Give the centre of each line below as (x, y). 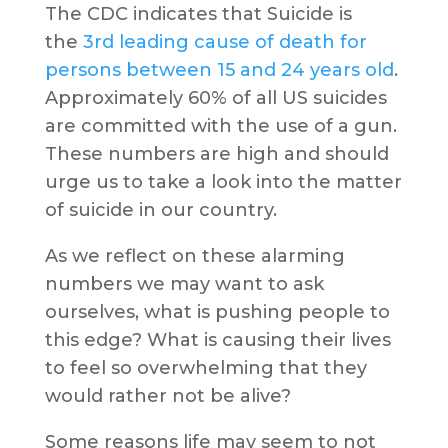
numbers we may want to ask (184, 284)
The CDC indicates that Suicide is (198, 14)
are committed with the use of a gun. (220, 126)
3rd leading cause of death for (224, 42)
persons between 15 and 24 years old (219, 70)
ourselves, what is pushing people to (217, 312)
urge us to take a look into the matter (223, 182)
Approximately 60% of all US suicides (215, 98)
